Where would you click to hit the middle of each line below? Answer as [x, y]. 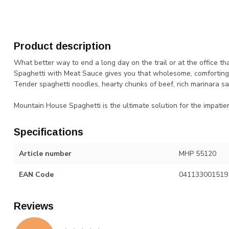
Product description [62, 46]
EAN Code [36, 175]
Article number [45, 154]
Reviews [34, 206]
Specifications [49, 132]
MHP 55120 [197, 154]
